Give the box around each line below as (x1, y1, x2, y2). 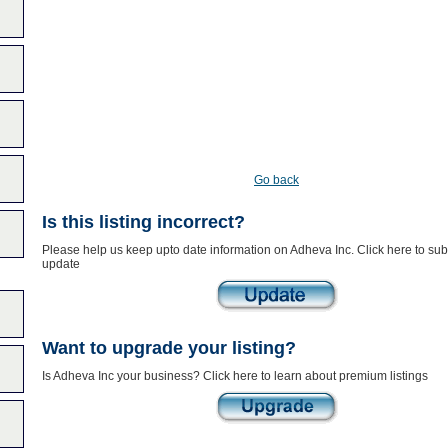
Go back (254, 173, 299, 187)
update (41, 257, 80, 271)
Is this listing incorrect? (41, 212, 245, 232)
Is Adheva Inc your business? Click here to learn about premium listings (41, 369, 428, 383)
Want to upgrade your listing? (41, 338, 296, 358)
